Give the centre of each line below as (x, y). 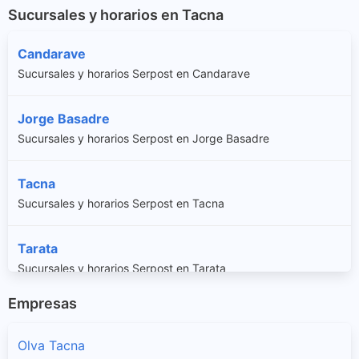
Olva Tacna (51, 346)
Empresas (42, 303)
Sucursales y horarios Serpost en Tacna (121, 203)
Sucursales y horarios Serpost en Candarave (134, 73)
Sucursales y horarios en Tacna (116, 14)
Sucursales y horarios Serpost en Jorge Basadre (143, 138)
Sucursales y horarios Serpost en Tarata (122, 268)
